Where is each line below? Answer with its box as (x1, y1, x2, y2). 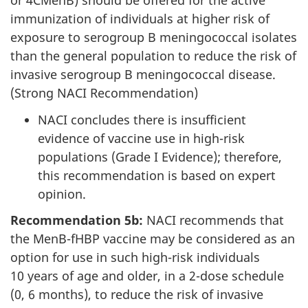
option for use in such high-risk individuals (10, 249, 260, 266)
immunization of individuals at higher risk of (10, 10, 269, 27)
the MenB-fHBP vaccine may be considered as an (10, 230, 295, 247)
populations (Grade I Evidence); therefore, (38, 148, 282, 165)
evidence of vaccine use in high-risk (38, 129, 245, 146)
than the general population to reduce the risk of (10, 47, 296, 65)
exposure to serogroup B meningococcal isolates (10, 29, 297, 46)
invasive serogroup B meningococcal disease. (10, 66, 276, 83)
